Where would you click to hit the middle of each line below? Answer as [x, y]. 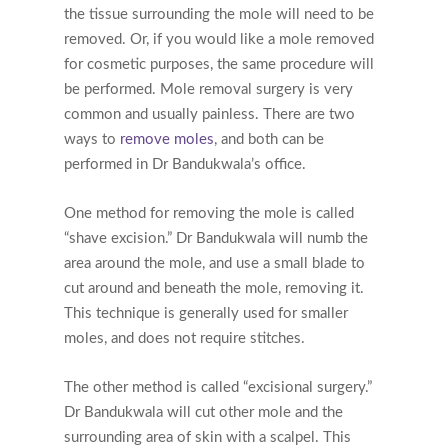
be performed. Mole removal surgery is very [208, 89]
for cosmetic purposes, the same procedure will [219, 64]
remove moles [167, 139]
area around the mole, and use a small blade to [214, 263]
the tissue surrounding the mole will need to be [219, 14]
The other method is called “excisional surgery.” [218, 387]
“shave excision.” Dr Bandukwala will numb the [216, 238]
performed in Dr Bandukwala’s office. [185, 164]
